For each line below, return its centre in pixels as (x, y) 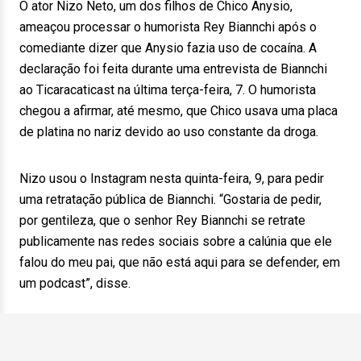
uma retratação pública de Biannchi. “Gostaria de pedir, (170, 199)
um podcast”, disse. (75, 283)
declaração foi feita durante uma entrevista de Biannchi (173, 69)
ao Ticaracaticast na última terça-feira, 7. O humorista (168, 90)
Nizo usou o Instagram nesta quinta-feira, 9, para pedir (172, 178)
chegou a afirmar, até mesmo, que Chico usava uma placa (178, 111)
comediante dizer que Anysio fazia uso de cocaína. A (168, 48)
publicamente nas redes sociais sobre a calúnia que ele (176, 241)
